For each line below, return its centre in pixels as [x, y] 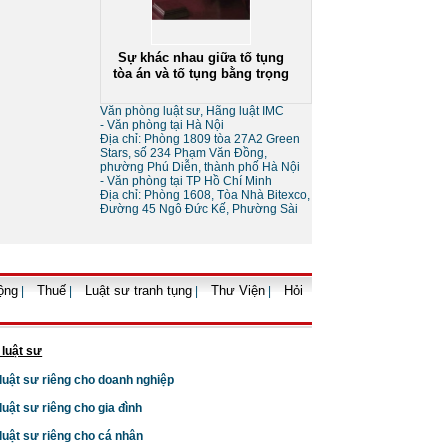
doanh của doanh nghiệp [201, 421]
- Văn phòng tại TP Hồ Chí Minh [186, 181]
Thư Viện [238, 290]
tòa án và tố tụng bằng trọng [201, 61]
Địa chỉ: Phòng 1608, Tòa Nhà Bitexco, [205, 195]
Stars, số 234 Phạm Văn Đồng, [183, 153]
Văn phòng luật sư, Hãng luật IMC [192, 111]
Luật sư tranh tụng [138, 290]
